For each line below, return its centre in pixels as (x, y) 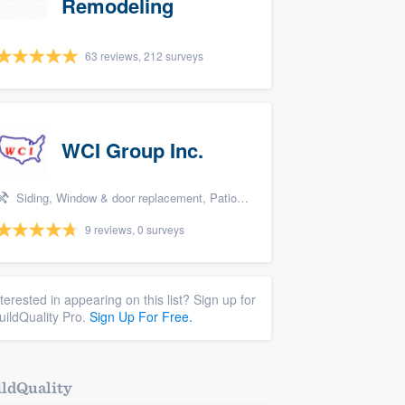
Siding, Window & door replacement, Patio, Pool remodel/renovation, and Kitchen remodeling (125, 198)
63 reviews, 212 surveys (144, 56)
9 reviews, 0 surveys (135, 229)
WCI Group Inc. (132, 150)
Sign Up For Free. (141, 316)
